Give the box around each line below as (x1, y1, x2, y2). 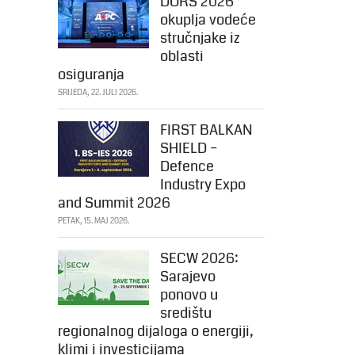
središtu (160, 303, 212, 323)
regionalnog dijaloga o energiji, (58, 321, 254, 342)
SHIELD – (160, 138, 217, 158)
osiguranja (58, 64, 124, 85)
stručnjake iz (160, 28, 240, 48)
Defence (160, 156, 214, 177)
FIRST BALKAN (160, 120, 253, 140)
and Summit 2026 (58, 193, 170, 213)
